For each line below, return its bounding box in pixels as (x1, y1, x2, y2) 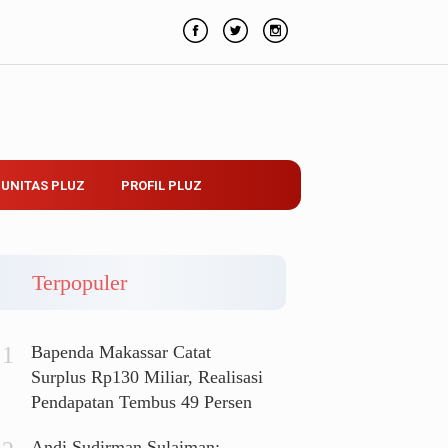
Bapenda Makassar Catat (31, 342, 212, 363)
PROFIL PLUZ (120, 178, 202, 193)
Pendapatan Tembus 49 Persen (31, 392, 253, 413)
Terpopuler (32, 269, 128, 295)
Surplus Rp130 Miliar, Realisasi (31, 367, 264, 388)
